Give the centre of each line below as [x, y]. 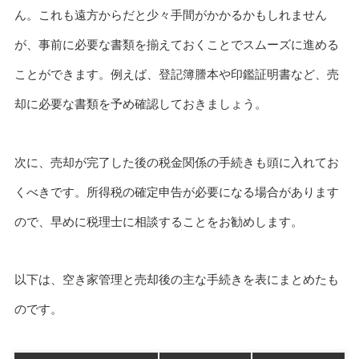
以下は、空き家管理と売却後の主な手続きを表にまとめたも [176, 280]
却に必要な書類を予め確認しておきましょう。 [140, 103]
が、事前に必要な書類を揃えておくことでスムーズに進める [176, 44]
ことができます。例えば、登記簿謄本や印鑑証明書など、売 [176, 74]
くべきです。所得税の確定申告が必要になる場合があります [176, 192]
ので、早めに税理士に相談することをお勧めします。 [158, 221]
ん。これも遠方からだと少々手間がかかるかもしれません [170, 14]
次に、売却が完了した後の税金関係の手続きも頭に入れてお [176, 162]
